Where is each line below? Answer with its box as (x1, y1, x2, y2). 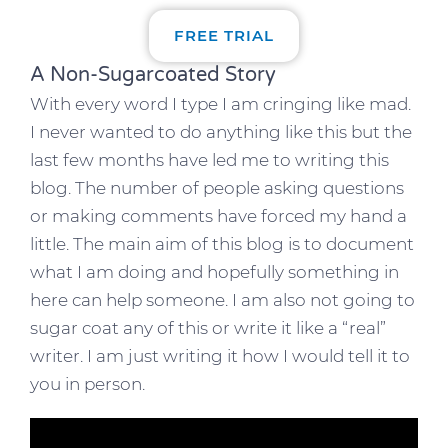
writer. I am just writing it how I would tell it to (30, 345, 410, 366)
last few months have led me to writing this (30, 149, 389, 170)
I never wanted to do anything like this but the (30, 121, 412, 142)
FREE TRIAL (174, 25, 274, 45)
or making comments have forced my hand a (30, 205, 407, 226)
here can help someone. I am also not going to (30, 289, 415, 310)
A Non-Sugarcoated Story (30, 62, 276, 87)
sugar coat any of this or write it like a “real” (30, 317, 386, 338)
